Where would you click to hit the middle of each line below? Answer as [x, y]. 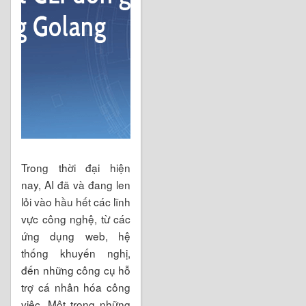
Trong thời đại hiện [76, 167]
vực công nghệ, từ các [76, 218]
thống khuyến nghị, [76, 252]
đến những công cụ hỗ [76, 269]
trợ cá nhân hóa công [76, 287]
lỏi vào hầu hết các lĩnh [76, 201]
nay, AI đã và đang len [76, 184]
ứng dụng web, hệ [76, 235]
